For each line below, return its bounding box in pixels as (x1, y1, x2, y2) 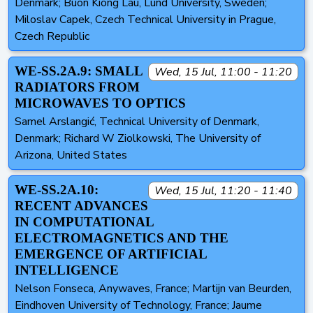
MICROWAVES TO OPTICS (15, 96, 186, 111)
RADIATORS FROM (15, 80, 140, 95)
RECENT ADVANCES (15, 198, 148, 214)
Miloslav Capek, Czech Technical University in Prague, (15, 12, 276, 28)
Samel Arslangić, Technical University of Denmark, (15, 114, 259, 130)
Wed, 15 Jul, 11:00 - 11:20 (154, 64, 292, 80)
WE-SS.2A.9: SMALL (15, 64, 143, 79)
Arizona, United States (15, 147, 127, 163)
